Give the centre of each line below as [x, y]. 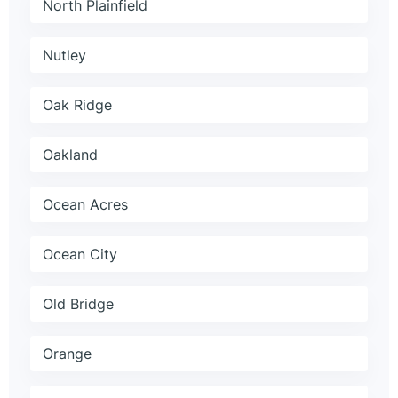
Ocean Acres [85, 205]
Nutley [64, 56]
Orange [67, 354]
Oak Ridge [77, 105]
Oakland [70, 155]
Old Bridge [78, 304]
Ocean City [80, 255]
